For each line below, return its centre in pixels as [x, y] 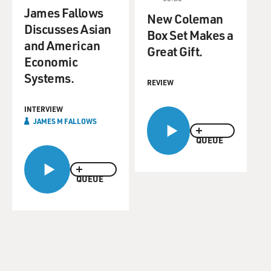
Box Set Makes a [190, 35]
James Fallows [64, 12]
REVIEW [160, 82]
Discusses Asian [68, 29]
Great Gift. [175, 51]
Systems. [49, 78]
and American [62, 45]
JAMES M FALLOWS [65, 121]
